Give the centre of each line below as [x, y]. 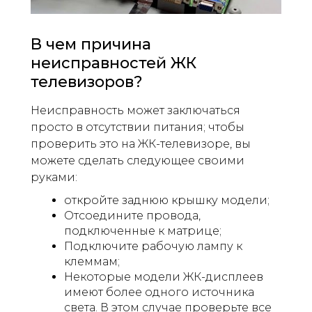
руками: [54, 177]
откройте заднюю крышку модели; [167, 200]
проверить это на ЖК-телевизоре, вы [141, 143]
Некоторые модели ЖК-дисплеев [164, 276]
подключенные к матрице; [143, 231]
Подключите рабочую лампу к [153, 246]
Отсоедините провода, [132, 215]
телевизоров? [87, 81]
